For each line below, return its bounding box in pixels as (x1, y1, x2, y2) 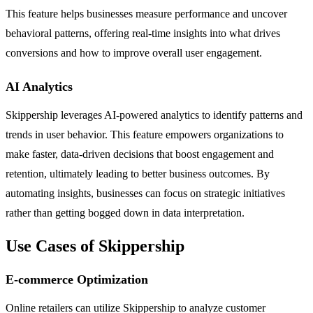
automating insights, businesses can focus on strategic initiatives (6, 187, 285, 199)
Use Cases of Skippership (6, 236, 184, 255)
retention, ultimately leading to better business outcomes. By (6, 167, 270, 180)
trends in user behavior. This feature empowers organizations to (6, 128, 284, 140)
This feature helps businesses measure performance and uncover (6, 7, 287, 20)
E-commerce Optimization (6, 272, 148, 286)
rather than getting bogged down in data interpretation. (6, 206, 245, 219)
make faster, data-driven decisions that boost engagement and (6, 147, 274, 160)
